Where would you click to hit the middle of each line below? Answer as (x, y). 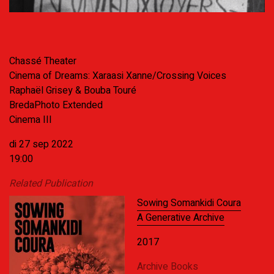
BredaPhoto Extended (56, 105)
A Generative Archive (181, 217)
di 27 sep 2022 (41, 144)
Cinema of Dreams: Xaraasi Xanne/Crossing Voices (118, 76)
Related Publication (51, 183)
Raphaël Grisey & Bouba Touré (73, 90)
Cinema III (31, 120)
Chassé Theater (43, 61)
